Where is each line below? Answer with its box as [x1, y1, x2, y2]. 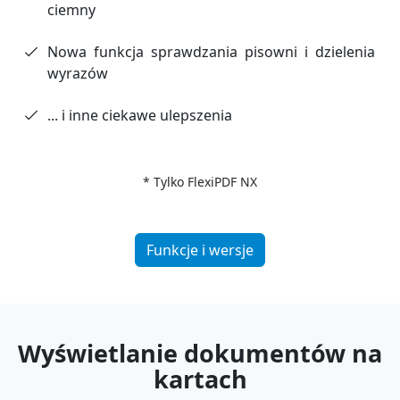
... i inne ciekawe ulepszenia [47, 105, 233, 126]
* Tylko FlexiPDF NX [143, 173, 257, 191]
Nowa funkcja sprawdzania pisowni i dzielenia [47, 42, 375, 62]
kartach [153, 362, 247, 396]
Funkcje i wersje [146, 240, 254, 261]
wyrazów [47, 63, 109, 84]
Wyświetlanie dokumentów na [18, 337, 382, 371]
